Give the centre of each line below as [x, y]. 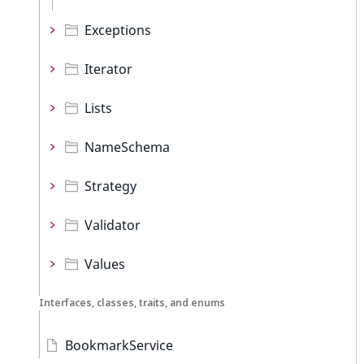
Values [105, 264]
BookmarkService [119, 345]
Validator [113, 225]
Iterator [108, 69]
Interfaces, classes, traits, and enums [132, 303]
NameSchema [127, 147]
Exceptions [118, 30]
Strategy [110, 186]
